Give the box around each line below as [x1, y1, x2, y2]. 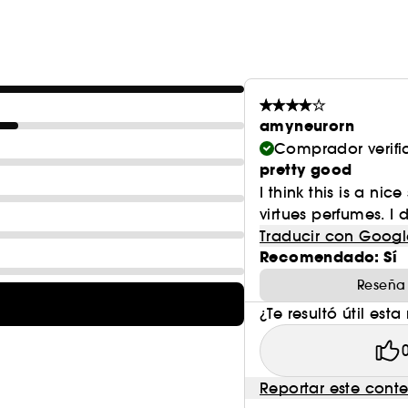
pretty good [260, 159, 352, 180]
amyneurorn [260, 116, 354, 137]
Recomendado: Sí [260, 247, 397, 268]
